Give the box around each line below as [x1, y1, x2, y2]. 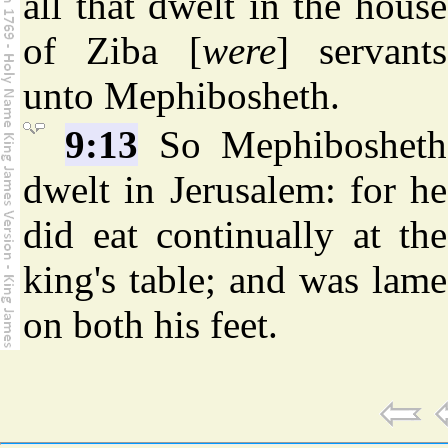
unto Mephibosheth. [23, 74, 340, 118]
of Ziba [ [23, 29, 202, 73]
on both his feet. [23, 303, 278, 347]
